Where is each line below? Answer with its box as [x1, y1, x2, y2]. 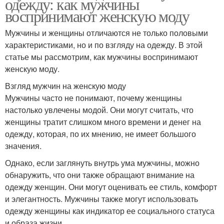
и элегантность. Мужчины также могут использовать [5, 192, 198, 204]
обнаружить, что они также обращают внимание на [5, 168, 194, 180]
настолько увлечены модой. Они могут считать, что [5, 103, 193, 115]
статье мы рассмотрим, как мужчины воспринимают [5, 50, 198, 62]
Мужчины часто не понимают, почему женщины [5, 91, 182, 103]
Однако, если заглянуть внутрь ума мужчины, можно [5, 156, 199, 168]
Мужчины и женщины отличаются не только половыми [5, 26, 208, 38]
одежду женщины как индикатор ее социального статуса [5, 204, 214, 216]
